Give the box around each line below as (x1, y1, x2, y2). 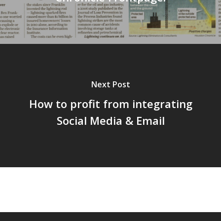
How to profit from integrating (29, 96, 192, 111)
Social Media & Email (56, 113, 165, 128)
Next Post (91, 79, 130, 90)
